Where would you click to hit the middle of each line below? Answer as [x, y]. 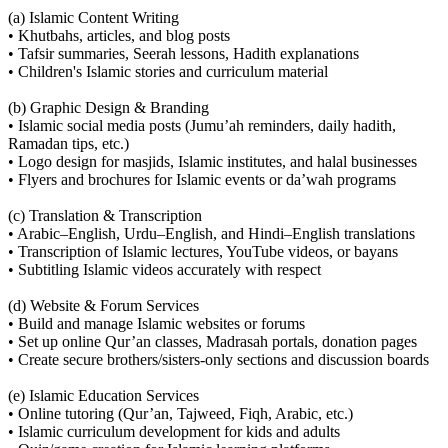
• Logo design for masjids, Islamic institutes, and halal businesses [212, 162]
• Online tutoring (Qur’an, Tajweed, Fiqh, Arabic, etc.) [180, 414]
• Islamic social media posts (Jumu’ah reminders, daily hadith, [202, 126]
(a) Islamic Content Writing [93, 18]
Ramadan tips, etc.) [68, 144]
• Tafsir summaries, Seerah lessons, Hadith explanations [183, 54]
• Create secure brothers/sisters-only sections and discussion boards [218, 360]
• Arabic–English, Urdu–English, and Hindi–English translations [211, 234]
